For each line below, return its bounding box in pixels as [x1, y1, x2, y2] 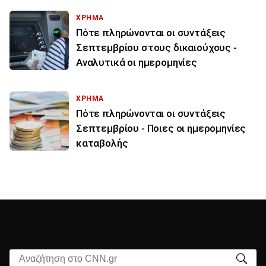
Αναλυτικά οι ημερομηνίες [76, 56, 197, 68]
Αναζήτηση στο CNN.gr [9, 251, 106, 262]
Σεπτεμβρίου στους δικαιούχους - [76, 41, 237, 53]
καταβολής [76, 137, 128, 149]
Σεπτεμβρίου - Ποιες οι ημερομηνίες [76, 122, 246, 134]
